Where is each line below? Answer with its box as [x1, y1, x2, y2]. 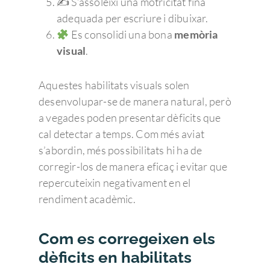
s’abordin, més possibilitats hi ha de [39, 143, 202, 157]
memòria [174, 27, 218, 41]
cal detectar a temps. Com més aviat [39, 127, 204, 140]
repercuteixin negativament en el [39, 175, 191, 189]
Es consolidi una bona [69, 27, 175, 41]
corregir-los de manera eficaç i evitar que [39, 159, 228, 173]
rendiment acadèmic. [39, 192, 136, 206]
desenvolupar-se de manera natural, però [39, 94, 231, 108]
